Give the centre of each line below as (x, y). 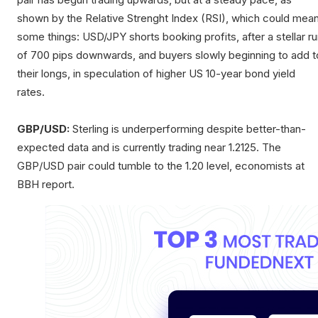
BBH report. (46, 185)
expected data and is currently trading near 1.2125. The (149, 148)
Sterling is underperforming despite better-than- (188, 129)
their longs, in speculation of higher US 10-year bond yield (156, 74)
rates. (31, 92)
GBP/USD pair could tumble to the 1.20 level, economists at (161, 166)
